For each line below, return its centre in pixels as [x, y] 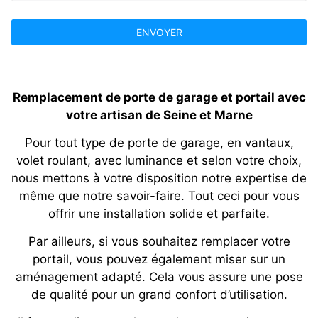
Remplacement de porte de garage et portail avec [159, 98]
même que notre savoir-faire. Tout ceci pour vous [159, 196]
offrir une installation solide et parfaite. [159, 214]
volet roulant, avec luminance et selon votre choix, [159, 161]
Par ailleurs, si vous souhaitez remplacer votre [159, 242]
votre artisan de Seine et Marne [159, 115]
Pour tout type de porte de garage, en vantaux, [159, 143]
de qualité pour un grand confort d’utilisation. [159, 295]
